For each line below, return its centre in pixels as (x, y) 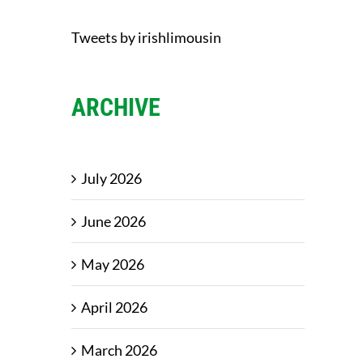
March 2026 (119, 350)
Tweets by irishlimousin (146, 38)
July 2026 (111, 179)
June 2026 (113, 222)
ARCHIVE (116, 108)
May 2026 (113, 265)
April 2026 (114, 307)
